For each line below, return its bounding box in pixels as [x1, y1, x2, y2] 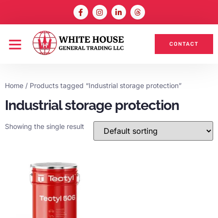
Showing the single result [5, 122, 84, 131]
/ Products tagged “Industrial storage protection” [23, 81, 182, 90]
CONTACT [169, 41, 199, 48]
